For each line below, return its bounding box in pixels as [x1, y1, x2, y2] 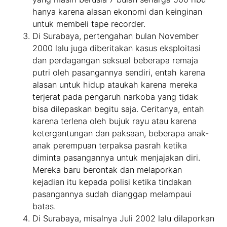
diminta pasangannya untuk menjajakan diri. [32, 153, 201, 163]
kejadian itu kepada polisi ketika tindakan [32, 177, 192, 187]
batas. [32, 201, 56, 212]
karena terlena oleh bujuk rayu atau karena [32, 116, 197, 127]
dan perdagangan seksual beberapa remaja [32, 55, 199, 66]
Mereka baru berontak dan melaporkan [32, 165, 182, 175]
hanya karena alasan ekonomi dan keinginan [32, 7, 203, 17]
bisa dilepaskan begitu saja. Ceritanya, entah [32, 104, 205, 115]
